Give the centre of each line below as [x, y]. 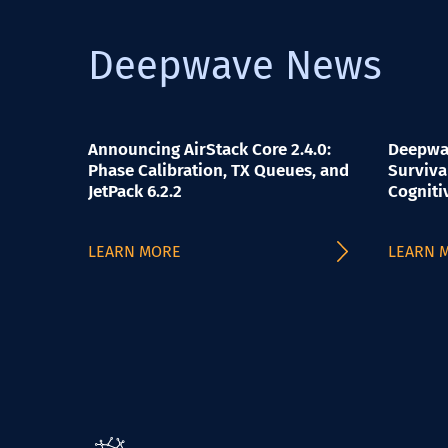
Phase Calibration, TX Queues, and [218, 170]
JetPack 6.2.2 [135, 191]
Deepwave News [235, 66]
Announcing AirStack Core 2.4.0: [209, 149]
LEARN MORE [134, 251]
